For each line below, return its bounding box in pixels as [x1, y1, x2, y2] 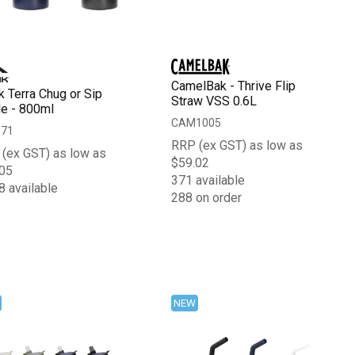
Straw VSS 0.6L [171, 93, 258, 109]
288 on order [171, 189, 242, 205]
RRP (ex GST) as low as [171, 137, 303, 153]
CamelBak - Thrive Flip [171, 78, 296, 94]
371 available [171, 172, 246, 188]
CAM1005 [171, 116, 222, 129]
